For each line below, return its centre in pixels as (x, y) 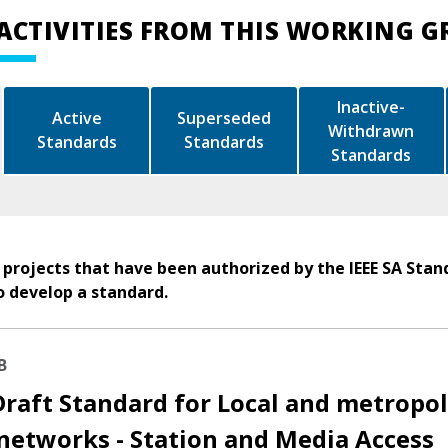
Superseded (224, 118)
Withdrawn (371, 130)
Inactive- (371, 106)
